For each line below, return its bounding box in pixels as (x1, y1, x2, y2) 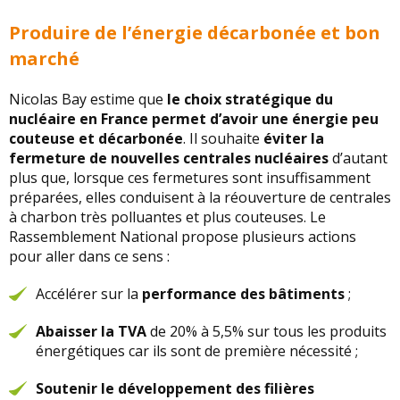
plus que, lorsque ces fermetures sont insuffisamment (9, 168, 371, 188)
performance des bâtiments (142, 284, 345, 304)
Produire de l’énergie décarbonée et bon (9, 21, 380, 46)
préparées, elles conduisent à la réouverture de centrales (9, 187, 391, 208)
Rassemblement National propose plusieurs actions (9, 227, 356, 247)
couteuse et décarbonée (9, 129, 183, 149)
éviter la (263, 129, 324, 149)
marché (9, 46, 79, 71)
